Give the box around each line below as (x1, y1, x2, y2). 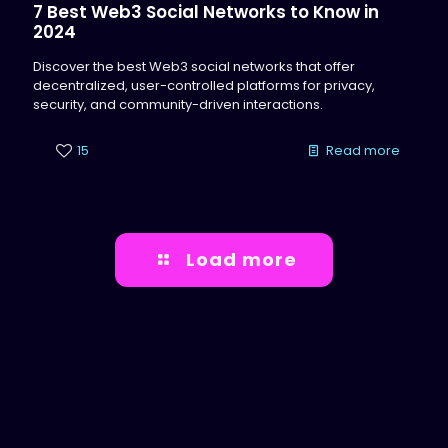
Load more (186, 247, 298, 272)
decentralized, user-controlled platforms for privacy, (33, 76, 375, 95)
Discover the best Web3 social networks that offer (33, 57, 355, 76)
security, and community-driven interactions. (33, 95, 323, 114)
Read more (326, 141, 400, 160)
